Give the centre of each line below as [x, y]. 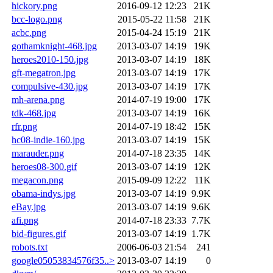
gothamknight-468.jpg [54, 46]
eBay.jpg [29, 207]
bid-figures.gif [39, 233]
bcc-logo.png [37, 19]
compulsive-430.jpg [50, 86]
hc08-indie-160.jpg [48, 140]
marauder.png [38, 153]
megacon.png [37, 180]
